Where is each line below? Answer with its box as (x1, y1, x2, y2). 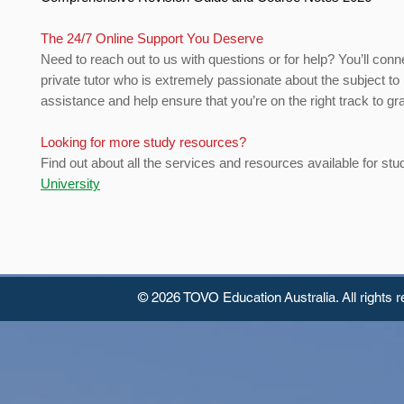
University (41, 176, 100, 192)
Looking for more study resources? (41, 134, 250, 151)
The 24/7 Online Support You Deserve (41, 31, 267, 47)
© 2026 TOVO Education (137, 289, 284, 306)
